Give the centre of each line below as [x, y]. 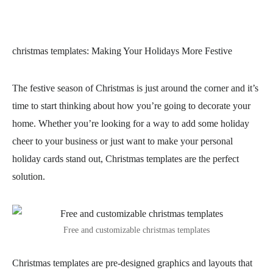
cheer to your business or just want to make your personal [122, 141]
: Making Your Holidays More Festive [159, 51]
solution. [29, 176]
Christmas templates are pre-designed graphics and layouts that [132, 263]
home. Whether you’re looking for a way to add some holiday [131, 123]
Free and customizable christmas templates [136, 230]
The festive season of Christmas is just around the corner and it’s [135, 88]
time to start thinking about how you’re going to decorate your [131, 106]
